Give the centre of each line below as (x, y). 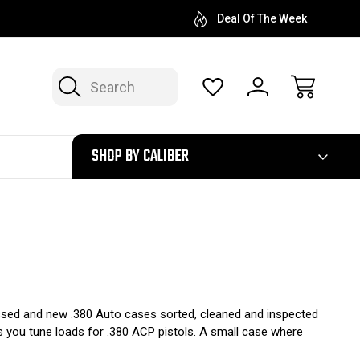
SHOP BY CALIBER (140, 156)
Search (65, 76)
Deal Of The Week (262, 18)
